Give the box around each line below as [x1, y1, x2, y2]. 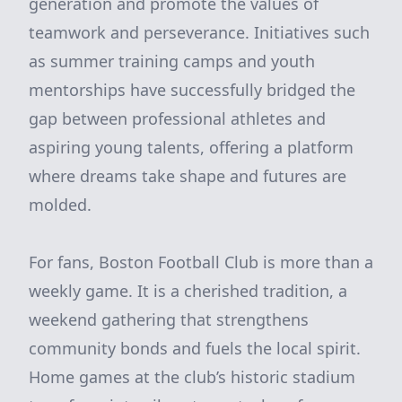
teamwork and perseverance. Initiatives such [29, 22, 370, 43]
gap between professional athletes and [29, 108, 326, 129]
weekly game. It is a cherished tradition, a [29, 280, 347, 301]
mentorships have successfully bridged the [29, 79, 355, 100]
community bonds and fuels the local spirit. [29, 337, 361, 359]
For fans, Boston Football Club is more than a [29, 251, 373, 273]
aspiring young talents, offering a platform [29, 136, 354, 158]
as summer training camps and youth [29, 50, 315, 72]
